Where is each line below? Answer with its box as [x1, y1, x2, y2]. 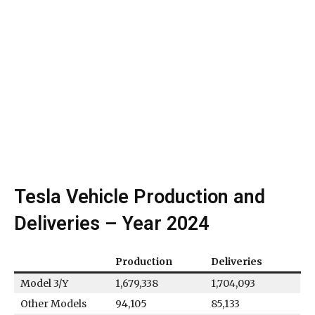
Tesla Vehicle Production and [14, 186, 265, 209]
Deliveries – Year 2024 [14, 212, 209, 236]
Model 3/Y [20, 277, 68, 290]
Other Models [20, 297, 86, 311]
